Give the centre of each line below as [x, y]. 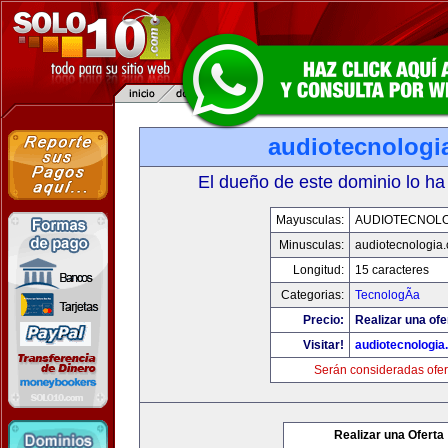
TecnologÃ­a [387, 295]
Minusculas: [311, 245]
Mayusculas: [310, 220]
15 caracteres [392, 270]
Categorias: [312, 295]
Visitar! [323, 345]
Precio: [323, 320]
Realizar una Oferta [389, 435]
